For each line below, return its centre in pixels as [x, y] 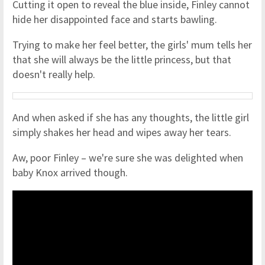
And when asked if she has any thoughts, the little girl [131, 117]
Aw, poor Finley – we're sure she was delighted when [128, 158]
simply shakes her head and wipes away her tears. [122, 132]
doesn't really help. [55, 74]
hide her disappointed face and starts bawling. [116, 19]
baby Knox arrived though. [70, 172]
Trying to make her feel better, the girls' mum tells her [132, 45]
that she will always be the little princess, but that [122, 59]
